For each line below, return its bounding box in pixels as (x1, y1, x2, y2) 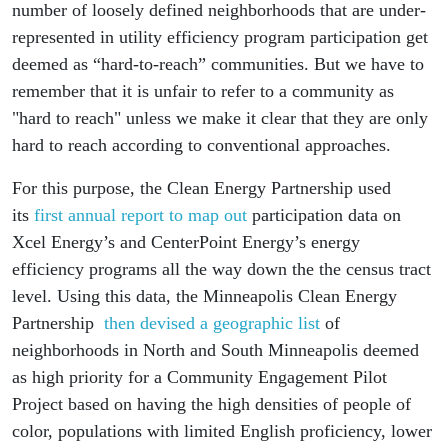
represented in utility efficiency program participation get (12, 27, 428, 47)
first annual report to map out (34, 205, 247, 225)
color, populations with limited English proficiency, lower (12, 421, 432, 441)
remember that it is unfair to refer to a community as (12, 81, 394, 101)
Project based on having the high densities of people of (12, 394, 411, 414)
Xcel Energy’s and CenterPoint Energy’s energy (12, 232, 360, 252)
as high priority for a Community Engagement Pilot (12, 367, 387, 387)
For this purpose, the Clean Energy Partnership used (12, 178, 391, 198)
